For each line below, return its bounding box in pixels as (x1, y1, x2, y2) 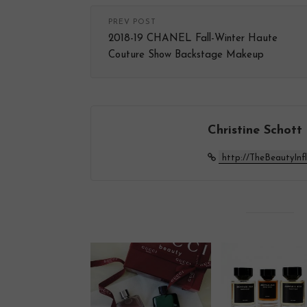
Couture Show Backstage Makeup (108, 49, 264, 60)
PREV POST (108, 18, 156, 26)
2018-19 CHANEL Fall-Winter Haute (108, 33, 278, 44)
